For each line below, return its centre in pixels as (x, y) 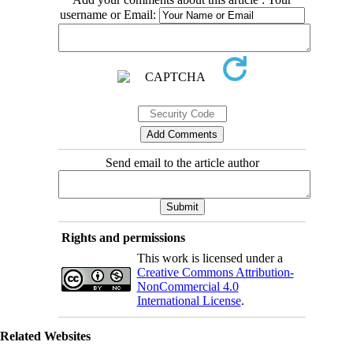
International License (189, 300)
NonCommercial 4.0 (188, 286)
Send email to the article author (182, 162)
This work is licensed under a (210, 258)
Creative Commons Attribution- (215, 272)
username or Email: (109, 14)
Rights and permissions (123, 237)
